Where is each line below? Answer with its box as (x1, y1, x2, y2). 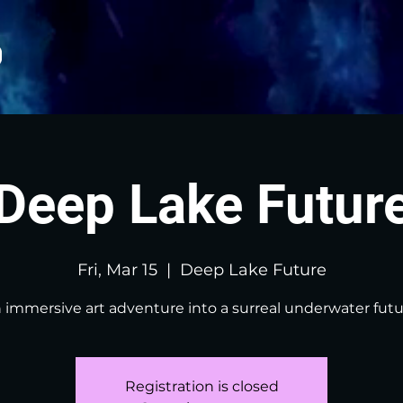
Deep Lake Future (179, 260, 327, 280)
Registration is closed (124, 378, 279, 395)
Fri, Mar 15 (76, 260, 157, 280)
